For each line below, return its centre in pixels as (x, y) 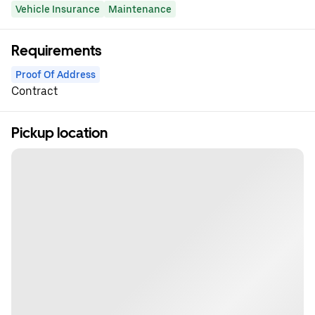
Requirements (56, 51)
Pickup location (59, 133)
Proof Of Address (56, 75)
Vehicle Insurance (58, 9)
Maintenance (140, 9)
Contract (34, 91)
